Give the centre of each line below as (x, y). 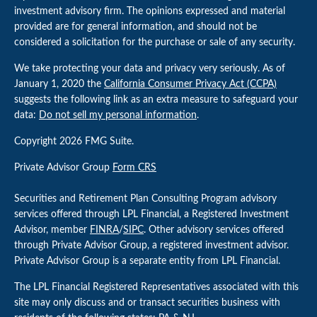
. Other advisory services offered (214, 230)
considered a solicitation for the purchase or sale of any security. (155, 42)
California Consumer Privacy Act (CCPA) (190, 84)
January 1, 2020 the (59, 84)
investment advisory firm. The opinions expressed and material (150, 11)
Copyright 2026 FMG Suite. (74, 142)
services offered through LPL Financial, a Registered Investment (151, 214)
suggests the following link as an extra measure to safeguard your (156, 100)
